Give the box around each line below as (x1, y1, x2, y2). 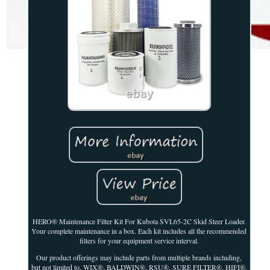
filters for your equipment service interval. (79, 236, 199, 246)
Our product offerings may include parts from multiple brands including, (36, 253, 242, 263)
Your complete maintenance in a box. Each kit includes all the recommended (31, 226, 247, 236)
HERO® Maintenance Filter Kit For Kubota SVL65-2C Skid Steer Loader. (32, 216, 246, 227)
